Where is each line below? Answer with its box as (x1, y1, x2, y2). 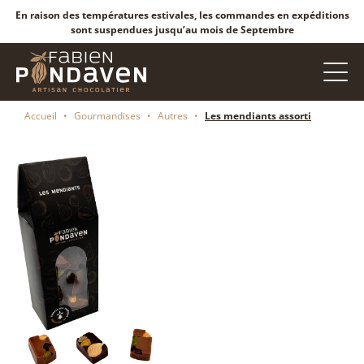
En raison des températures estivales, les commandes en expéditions (15, 8, 349, 22)
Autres (158, 109, 188, 123)
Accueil (24, 109, 57, 123)
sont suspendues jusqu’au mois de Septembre (70, 23, 294, 37)
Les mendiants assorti (205, 109, 311, 123)
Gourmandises (74, 109, 141, 123)
